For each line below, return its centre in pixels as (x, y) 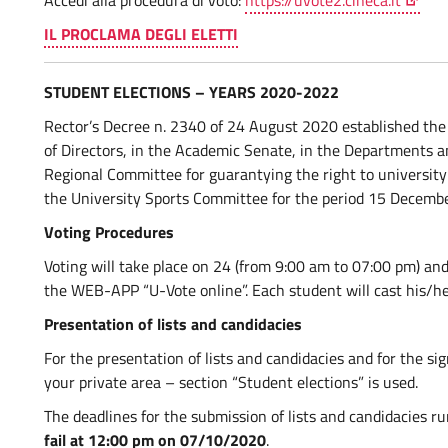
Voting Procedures (109, 232)
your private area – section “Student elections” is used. (231, 382)
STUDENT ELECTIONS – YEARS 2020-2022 (191, 92)
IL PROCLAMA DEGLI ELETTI (141, 34)
